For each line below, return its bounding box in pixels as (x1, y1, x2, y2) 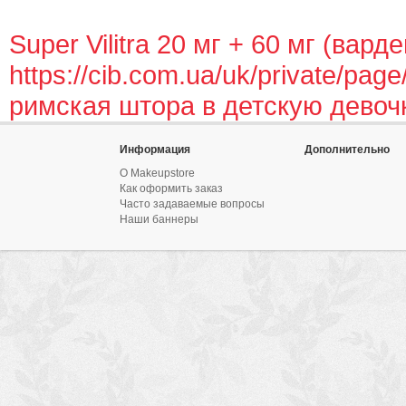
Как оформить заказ (120, 181, 223, 195)
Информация (120, 142, 190, 156)
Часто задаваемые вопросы (120, 197, 265, 210)
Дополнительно (304, 142, 390, 156)
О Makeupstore (120, 166, 195, 179)
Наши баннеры (120, 212, 198, 226)
